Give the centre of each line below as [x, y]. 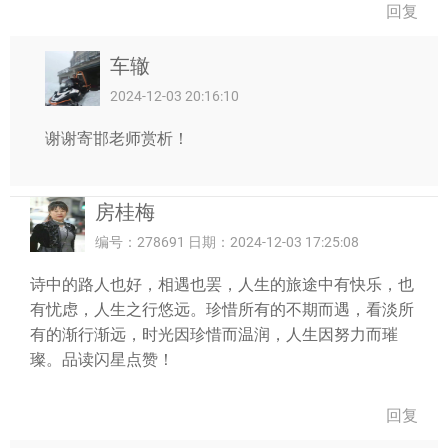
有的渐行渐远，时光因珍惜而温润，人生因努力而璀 [214, 334]
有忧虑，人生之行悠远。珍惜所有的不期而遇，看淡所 [222, 309]
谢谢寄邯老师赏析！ [117, 138]
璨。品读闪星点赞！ [102, 359]
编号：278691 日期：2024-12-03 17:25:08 [227, 242]
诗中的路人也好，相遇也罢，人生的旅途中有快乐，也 [222, 284]
